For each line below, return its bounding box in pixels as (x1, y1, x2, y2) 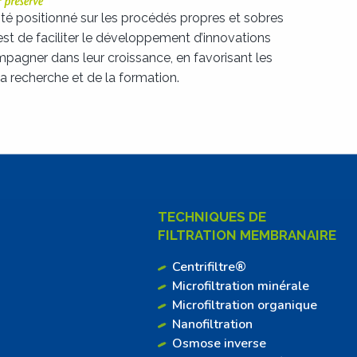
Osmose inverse (171, 335, 266, 353)
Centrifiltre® (171, 258, 246, 277)
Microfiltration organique (171, 296, 317, 315)
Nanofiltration (171, 316, 253, 334)
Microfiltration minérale (171, 277, 309, 296)
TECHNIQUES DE (157, 209, 266, 226)
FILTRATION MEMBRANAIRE (157, 227, 336, 244)
